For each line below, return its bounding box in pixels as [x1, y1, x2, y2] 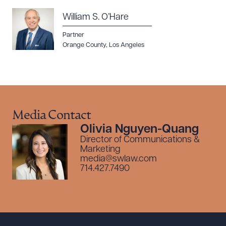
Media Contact [12, 109, 91, 122]
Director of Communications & [80, 135, 200, 145]
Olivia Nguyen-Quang [80, 124, 199, 136]
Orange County [63, 42, 106, 48]
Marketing [80, 145, 120, 154]
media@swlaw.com [80, 154, 157, 164]
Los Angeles [109, 42, 144, 48]
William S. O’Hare [63, 13, 129, 22]
